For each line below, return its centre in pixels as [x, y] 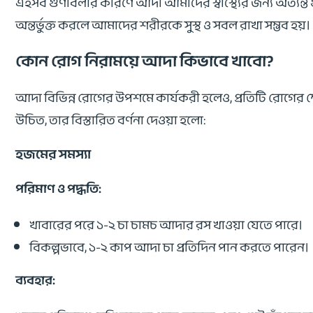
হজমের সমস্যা [53, 155]
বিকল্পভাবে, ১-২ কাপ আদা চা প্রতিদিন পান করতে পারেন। [169, 248]
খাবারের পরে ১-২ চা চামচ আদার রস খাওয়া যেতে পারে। [166, 225]
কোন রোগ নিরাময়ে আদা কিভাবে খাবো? [145, 61]
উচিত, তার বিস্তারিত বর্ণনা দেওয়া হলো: [111, 121]
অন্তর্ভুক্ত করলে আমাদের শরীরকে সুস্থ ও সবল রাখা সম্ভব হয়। [163, 26]
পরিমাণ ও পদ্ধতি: [58, 189]
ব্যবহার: [35, 281]
